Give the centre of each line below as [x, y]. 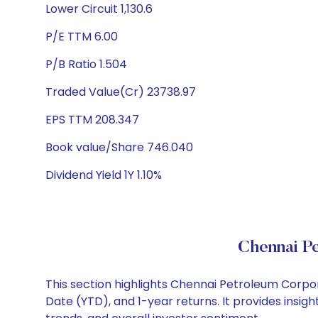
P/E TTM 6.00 [82, 37]
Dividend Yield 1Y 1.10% [104, 175]
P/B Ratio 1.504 [86, 64]
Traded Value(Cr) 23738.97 [121, 92]
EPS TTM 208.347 [92, 120]
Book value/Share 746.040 [119, 147]
